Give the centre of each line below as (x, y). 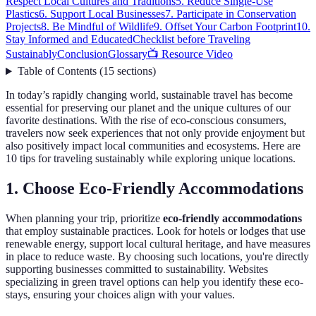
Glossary (128, 54)
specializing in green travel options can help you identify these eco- (154, 282)
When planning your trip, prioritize (84, 219)
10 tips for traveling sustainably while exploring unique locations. (151, 159)
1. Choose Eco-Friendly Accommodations (154, 189)
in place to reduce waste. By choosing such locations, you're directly (157, 257)
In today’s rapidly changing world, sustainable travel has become (149, 95)
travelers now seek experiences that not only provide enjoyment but (155, 133)
